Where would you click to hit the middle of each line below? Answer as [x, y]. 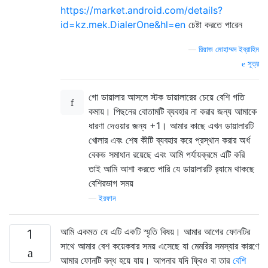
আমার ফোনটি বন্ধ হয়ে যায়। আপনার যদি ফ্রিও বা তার [147, 260]
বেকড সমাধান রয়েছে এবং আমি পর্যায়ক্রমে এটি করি [167, 154]
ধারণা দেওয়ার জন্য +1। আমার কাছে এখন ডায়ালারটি [171, 125]
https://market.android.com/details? [141, 10]
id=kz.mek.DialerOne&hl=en [123, 24]
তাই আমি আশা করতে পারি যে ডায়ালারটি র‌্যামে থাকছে [171, 168]
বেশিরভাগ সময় [111, 183]
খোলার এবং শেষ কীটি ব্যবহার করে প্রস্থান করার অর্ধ [169, 140]
